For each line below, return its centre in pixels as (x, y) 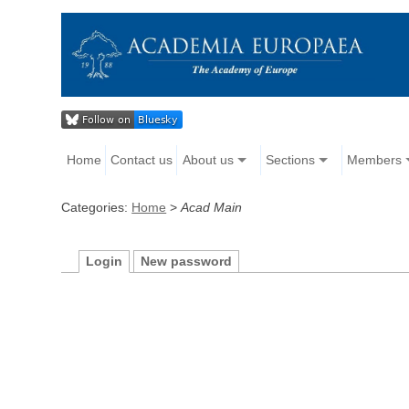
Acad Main (212, 208)
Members (374, 160)
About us (208, 160)
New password (187, 262)
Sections (290, 160)
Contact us (142, 160)
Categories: (97, 208)
